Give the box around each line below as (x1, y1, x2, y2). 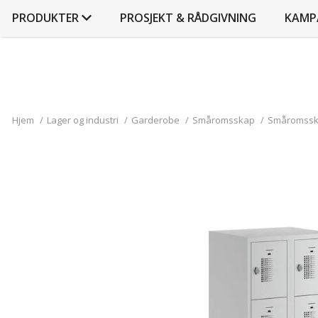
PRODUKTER (12, 10, 79, 26)
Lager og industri (47, 114, 119, 126)
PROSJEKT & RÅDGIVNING (120, 10, 256, 26)
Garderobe (131, 114, 180, 126)
